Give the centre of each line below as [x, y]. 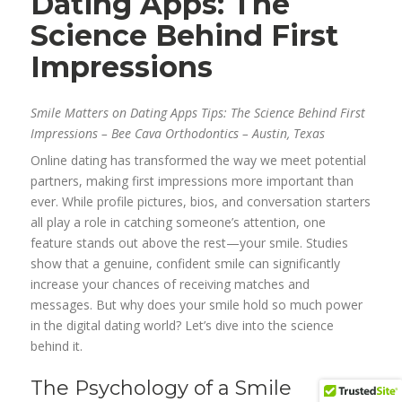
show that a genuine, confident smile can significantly [186, 263]
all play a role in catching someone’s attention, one [179, 222]
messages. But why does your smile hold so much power [197, 304]
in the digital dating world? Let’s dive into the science [183, 325]
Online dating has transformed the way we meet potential [199, 160]
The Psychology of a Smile [162, 388]
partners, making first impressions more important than [192, 180]
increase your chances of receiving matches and [170, 284]
